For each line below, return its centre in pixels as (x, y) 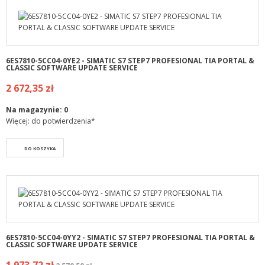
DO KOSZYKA (40, 149)
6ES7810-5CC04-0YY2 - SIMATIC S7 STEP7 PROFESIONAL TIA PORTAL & (130, 238)
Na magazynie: (35, 110)
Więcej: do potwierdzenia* (51, 121)
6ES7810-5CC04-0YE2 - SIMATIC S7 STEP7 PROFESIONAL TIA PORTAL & (130, 61)
